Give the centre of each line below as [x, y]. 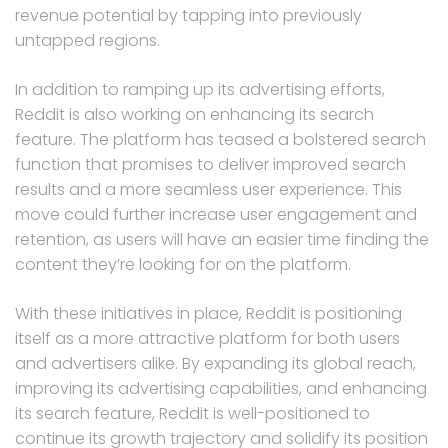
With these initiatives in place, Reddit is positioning [208, 314]
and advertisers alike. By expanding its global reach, [215, 364]
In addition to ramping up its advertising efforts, [200, 90]
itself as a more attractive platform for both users [207, 339]
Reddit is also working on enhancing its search [194, 115]
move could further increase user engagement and [216, 215]
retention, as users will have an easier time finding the [222, 240]
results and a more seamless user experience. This [208, 190]
